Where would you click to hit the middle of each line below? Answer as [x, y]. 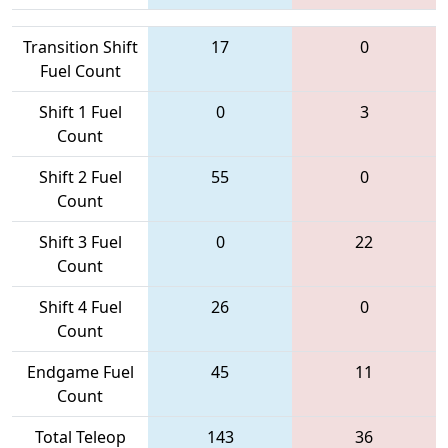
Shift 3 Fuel [80, 241]
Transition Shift [80, 46]
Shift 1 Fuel [80, 111]
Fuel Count [80, 70]
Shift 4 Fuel [80, 306]
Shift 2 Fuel [80, 176]
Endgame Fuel [80, 371]
